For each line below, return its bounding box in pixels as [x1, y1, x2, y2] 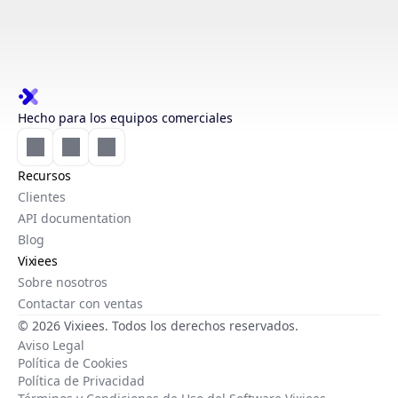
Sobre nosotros [18, 274, 107, 291]
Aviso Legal [18, 337, 84, 354]
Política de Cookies [18, 354, 128, 371]
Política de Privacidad [18, 372, 145, 389]
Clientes [18, 188, 66, 205]
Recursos [18, 167, 71, 184]
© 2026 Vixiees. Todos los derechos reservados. [18, 317, 298, 334]
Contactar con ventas [18, 295, 143, 312]
